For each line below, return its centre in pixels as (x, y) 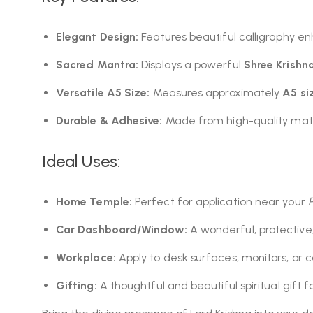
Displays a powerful (191, 65)
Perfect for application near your (220, 202)
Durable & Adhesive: (109, 121)
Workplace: (86, 257)
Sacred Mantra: (97, 65)
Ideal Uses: (81, 161)
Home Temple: (94, 202)
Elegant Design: (97, 37)
